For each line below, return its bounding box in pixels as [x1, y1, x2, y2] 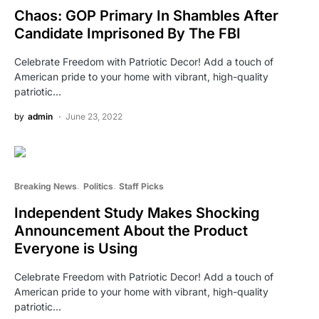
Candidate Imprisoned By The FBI [14, 24, 241, 42]
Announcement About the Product [14, 221, 248, 239]
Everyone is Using [14, 239, 138, 257]
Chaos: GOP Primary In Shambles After [14, 6, 278, 24]
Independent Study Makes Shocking [14, 204, 260, 221]
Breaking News [14, 180, 77, 192]
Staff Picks [119, 180, 164, 192]
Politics [83, 180, 113, 192]
